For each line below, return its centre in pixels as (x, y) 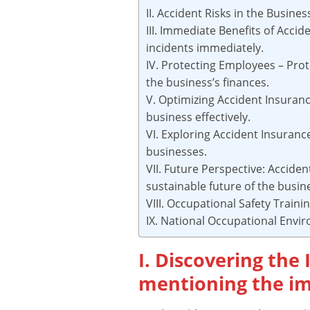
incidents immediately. (204, 47)
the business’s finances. (207, 82)
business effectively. (198, 117)
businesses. (176, 151)
